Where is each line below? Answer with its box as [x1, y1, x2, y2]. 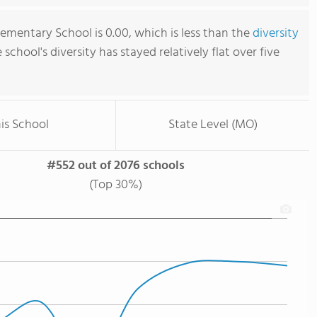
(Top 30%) [89, 175, 142, 195]
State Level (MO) [168, 115, 258, 135]
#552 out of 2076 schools [47, 156, 185, 176]
